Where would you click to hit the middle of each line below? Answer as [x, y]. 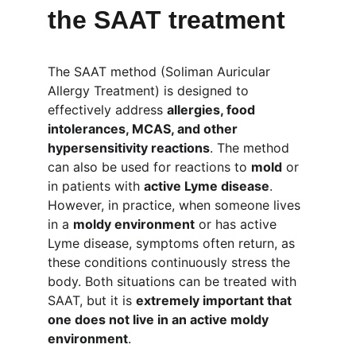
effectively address [107, 110]
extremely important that [215, 300]
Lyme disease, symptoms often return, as [173, 243]
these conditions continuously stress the [171, 262]
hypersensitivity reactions [129, 148]
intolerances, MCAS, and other [144, 129]
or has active [238, 224]
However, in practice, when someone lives [176, 205]
